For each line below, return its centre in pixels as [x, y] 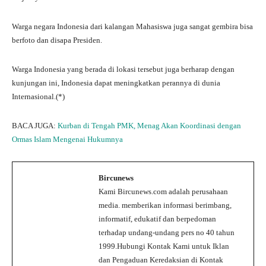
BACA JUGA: [35, 125]
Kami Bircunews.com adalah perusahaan [163, 191]
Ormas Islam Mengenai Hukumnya [67, 139]
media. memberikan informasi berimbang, [165, 205]
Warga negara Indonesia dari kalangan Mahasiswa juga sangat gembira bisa [132, 26]
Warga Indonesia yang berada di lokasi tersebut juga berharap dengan [123, 69]
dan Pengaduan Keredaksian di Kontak [161, 259]
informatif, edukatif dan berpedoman [157, 218]
